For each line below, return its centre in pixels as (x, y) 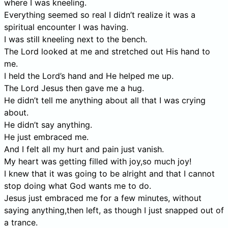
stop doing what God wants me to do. (78, 186)
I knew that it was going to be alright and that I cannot (109, 173)
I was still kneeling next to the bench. (76, 39)
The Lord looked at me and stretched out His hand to (107, 51)
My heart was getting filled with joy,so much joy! (98, 161)
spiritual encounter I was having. (66, 27)
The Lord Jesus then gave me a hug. (74, 88)
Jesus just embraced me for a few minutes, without (103, 198)
